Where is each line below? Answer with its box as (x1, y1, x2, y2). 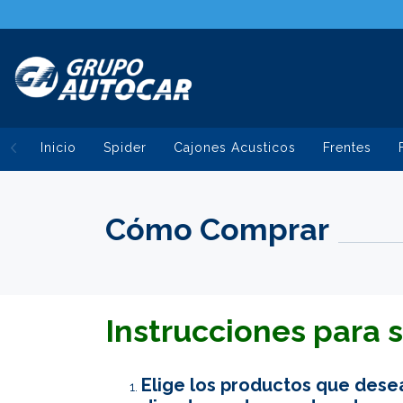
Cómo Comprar (105, 211, 329, 247)
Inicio (40, 140, 76, 155)
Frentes (323, 140, 372, 155)
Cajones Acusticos (174, 140, 296, 155)
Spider (103, 140, 147, 155)
